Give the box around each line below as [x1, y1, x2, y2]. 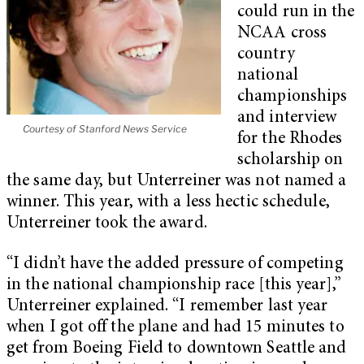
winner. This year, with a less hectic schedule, [6, 193, 330, 211]
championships [237, 88, 348, 106]
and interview [237, 109, 337, 127]
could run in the [237, 3, 355, 21]
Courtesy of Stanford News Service [23, 122, 187, 135]
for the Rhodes [237, 130, 343, 148]
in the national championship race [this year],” [6, 276, 341, 294]
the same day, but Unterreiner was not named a [6, 172, 347, 190]
